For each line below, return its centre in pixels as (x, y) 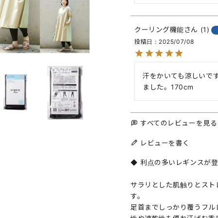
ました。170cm (168, 87)
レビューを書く (165, 143)
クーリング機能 (159, 30)
